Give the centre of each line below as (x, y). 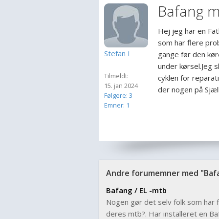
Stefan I (117, 53)
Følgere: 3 (118, 95)
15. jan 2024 (121, 86)
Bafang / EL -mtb (136, 190)
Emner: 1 (117, 105)
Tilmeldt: (116, 76)
